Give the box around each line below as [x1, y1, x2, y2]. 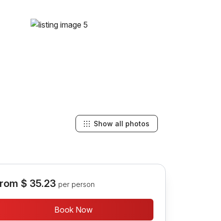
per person [58, 180, 95, 188]
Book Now [54, 205, 93, 215]
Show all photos [94, 119, 149, 128]
